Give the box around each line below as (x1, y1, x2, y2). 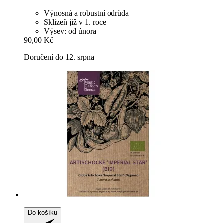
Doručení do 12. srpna (24, 52, 94, 61)
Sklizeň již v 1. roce (44, 17, 106, 26)
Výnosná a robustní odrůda (44, 8, 129, 17)
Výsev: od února (44, 26, 96, 35)
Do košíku (28, 208, 57, 216)
